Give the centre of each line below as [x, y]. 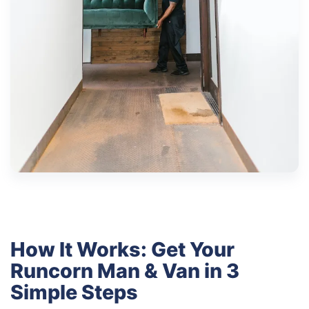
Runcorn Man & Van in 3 [125, 270]
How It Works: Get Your [122, 249]
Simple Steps [74, 292]
